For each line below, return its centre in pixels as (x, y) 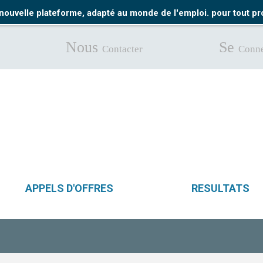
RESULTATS (220, 188)
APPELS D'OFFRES (69, 188)
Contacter (122, 49)
